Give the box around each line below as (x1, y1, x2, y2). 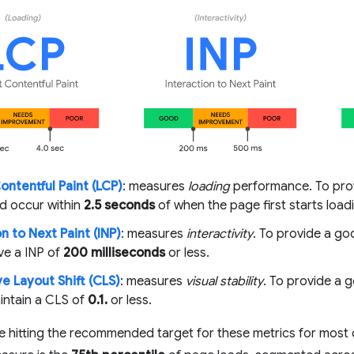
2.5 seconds (84, 198, 155, 213)
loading (188, 179, 230, 194)
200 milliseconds (63, 245, 165, 261)
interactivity (186, 226, 253, 242)
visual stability (186, 273, 263, 289)
